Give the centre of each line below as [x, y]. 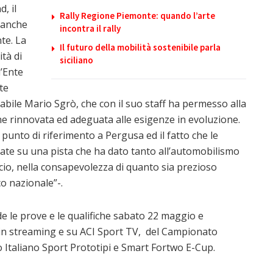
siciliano [76, 60]
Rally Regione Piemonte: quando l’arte [137, 15]
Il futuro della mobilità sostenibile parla [140, 47]
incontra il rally [90, 28]
